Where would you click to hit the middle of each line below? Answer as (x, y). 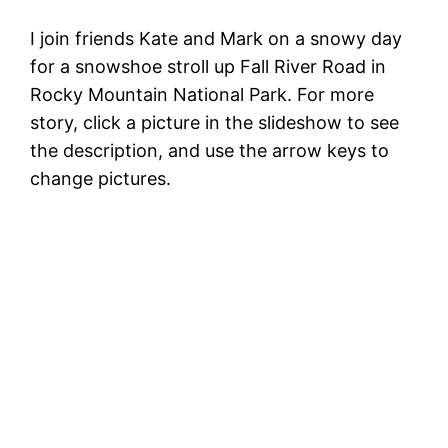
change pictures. (101, 178)
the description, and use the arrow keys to (210, 150)
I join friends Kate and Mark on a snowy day (216, 38)
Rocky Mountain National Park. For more (202, 94)
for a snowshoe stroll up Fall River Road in (208, 66)
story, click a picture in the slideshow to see (215, 122)
